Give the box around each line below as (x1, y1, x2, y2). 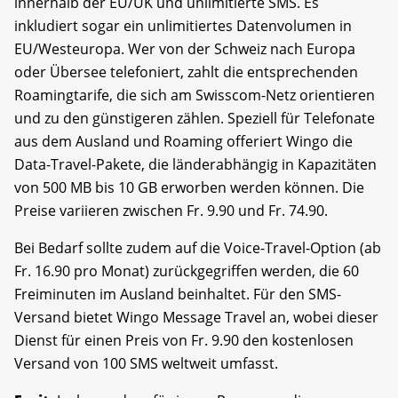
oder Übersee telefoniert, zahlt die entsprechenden (14, 61, 358, 82)
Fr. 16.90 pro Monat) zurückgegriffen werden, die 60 (14, 260, 359, 281)
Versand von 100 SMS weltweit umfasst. (14, 353, 278, 373)
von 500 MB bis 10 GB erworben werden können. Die (14, 177, 364, 197)
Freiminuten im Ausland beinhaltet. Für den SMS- (14, 283, 341, 304)
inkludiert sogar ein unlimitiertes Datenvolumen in (14, 15, 352, 36)
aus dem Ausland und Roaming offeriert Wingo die (14, 131, 353, 151)
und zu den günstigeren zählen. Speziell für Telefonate (14, 107, 375, 128)
